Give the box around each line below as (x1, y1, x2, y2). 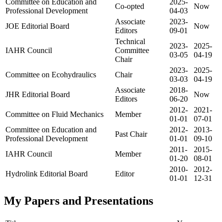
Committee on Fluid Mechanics (5, 110, 104, 119)
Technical (115, 37, 145, 46)
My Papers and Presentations (4, 194, 153, 208)
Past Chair (115, 130, 147, 139)
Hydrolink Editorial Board (5, 169, 88, 178)
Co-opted (115, 2, 144, 11)
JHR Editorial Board (5, 90, 70, 99)
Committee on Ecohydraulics (5, 70, 96, 79)
